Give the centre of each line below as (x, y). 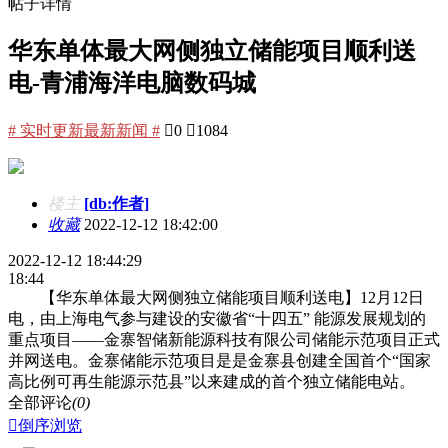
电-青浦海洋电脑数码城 (132, 82)
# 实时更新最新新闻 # (84, 130)
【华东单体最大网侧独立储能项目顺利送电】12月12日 (216, 297)
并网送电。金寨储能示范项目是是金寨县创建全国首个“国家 (219, 360)
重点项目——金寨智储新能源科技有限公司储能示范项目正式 (224, 339)
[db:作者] (116, 203)
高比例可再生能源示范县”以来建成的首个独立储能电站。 (211, 381)
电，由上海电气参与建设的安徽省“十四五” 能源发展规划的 (217, 318)
